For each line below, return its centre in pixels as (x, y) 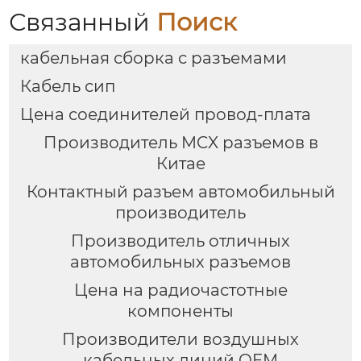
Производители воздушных (180, 339)
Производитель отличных (180, 241)
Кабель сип (67, 87)
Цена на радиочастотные (180, 290)
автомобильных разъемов (180, 262)
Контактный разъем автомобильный (180, 192)
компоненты (180, 311)
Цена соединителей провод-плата (165, 115)
